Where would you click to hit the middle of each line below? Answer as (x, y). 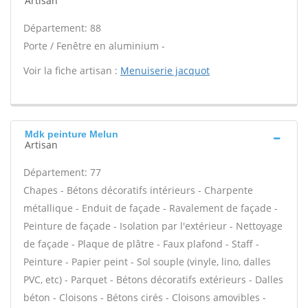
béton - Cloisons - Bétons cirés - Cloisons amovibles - (145, 297)
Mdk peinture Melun (71, 134)
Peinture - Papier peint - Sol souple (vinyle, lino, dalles (147, 262)
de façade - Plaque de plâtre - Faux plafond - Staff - (141, 244)
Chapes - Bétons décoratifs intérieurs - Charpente (138, 190)
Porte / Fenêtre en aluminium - (94, 46)
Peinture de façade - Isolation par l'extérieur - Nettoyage (153, 226)
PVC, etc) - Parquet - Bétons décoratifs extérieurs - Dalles (153, 279)
